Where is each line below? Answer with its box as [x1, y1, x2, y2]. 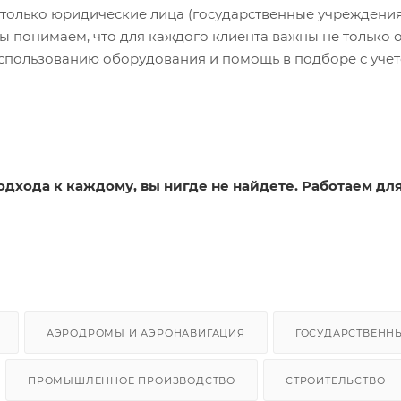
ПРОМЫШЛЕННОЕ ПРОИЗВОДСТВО [28, 373, 236, 387]
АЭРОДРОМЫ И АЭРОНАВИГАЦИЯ [46, 326, 245, 339]
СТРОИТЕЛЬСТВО [286, 373, 386, 387]
